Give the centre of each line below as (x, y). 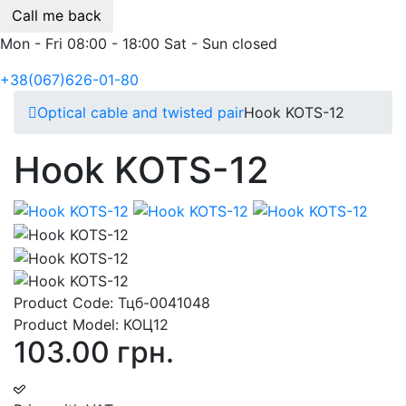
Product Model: (68, 325)
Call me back (57, 15)
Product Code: (66, 303)
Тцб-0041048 (164, 303)
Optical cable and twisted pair (140, 112)
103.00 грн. (94, 353)
